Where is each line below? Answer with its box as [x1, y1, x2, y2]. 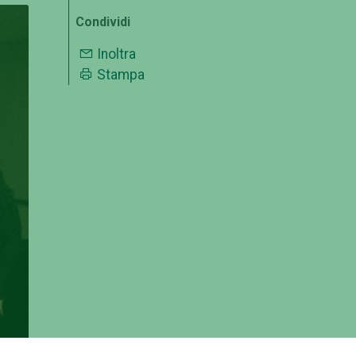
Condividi [75, 14, 130, 29]
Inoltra [97, 46, 136, 63]
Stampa [97, 67, 145, 83]
